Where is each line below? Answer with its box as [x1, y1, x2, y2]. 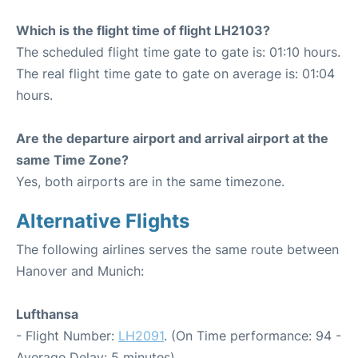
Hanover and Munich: [16, 263, 144, 280]
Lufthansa [16, 306, 78, 323]
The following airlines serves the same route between [16, 241, 339, 258]
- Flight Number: [16, 328, 118, 344]
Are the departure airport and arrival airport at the [16, 130, 328, 147]
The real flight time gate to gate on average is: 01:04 [16, 66, 335, 82]
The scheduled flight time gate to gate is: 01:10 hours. [16, 44, 340, 61]
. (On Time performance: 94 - [164, 328, 341, 344]
